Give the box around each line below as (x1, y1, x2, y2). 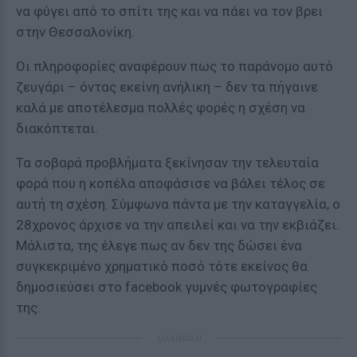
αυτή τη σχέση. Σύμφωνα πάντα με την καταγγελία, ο (16, 196, 340, 212)
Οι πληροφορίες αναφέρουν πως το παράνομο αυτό (16, 58, 333, 74)
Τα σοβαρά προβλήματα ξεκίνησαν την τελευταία (16, 155, 319, 171)
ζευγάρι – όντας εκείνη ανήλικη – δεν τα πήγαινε (16, 79, 318, 95)
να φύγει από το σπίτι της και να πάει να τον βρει (16, 3, 323, 19)
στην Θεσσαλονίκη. (16, 24, 135, 40)
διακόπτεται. (16, 120, 98, 136)
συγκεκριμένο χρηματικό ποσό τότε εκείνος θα (16, 258, 308, 274)
